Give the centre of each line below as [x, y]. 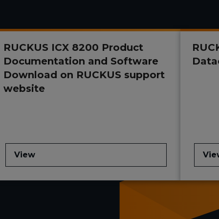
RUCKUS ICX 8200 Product [73, 48]
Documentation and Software [81, 61]
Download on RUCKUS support [84, 75]
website [24, 89]
